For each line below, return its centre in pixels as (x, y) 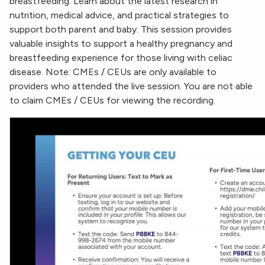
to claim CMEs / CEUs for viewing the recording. (112, 101)
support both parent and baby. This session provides (121, 30)
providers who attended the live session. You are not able (131, 86)
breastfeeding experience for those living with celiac (121, 58)
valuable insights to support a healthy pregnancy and (121, 44)
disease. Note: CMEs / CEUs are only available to (113, 72)
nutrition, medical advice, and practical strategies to (119, 15)
